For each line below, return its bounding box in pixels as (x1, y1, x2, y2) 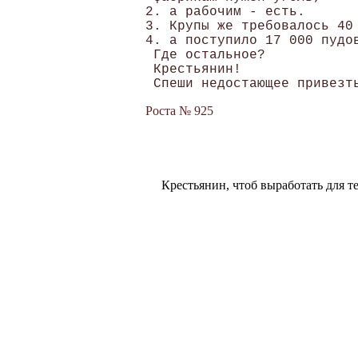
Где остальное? (145, 48, 273, 62)
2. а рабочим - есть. (145, 5, 305, 19)
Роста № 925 (145, 104, 213, 117)
